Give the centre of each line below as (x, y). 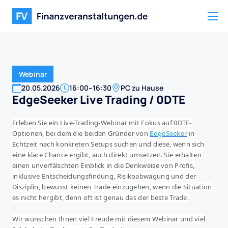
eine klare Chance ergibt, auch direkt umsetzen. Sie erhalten (107, 155)
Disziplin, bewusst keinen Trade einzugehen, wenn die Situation (112, 187)
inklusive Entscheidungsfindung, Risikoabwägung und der (104, 176)
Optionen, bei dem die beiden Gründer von (80, 133)
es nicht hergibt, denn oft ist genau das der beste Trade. (101, 197)
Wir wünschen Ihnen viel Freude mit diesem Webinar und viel (109, 219)
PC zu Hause (142, 88)
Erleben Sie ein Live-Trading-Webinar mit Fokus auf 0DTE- (102, 123)
